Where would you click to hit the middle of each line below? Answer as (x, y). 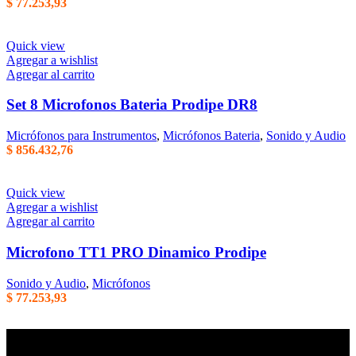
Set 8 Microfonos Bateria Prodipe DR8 (132, 105)
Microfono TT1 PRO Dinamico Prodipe (136, 252)
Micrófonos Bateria (211, 136)
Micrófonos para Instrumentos (81, 136)
